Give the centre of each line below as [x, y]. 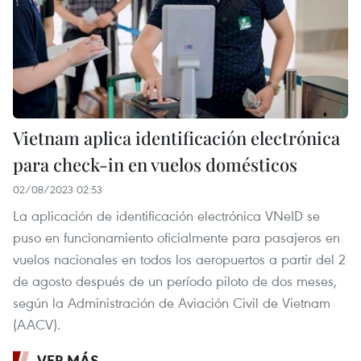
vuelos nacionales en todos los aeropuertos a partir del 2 [179, 259]
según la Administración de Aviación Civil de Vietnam [172, 303]
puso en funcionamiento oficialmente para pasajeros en [176, 238]
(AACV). [37, 325]
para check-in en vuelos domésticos [155, 165]
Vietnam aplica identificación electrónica [176, 138]
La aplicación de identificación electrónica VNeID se [166, 216]
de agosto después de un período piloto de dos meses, [175, 281]
